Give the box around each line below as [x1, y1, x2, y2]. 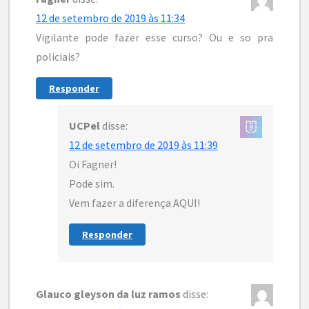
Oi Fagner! [69, 157, 117, 171]
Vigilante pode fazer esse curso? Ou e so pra [36, 30, 273, 44]
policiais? [36, 49, 80, 63]
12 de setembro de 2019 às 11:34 [36, 10, 185, 25]
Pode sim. [69, 176, 114, 190]
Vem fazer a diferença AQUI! [69, 195, 200, 210]
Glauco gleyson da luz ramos [36, 287, 181, 301]
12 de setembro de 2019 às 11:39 [69, 137, 218, 152]
